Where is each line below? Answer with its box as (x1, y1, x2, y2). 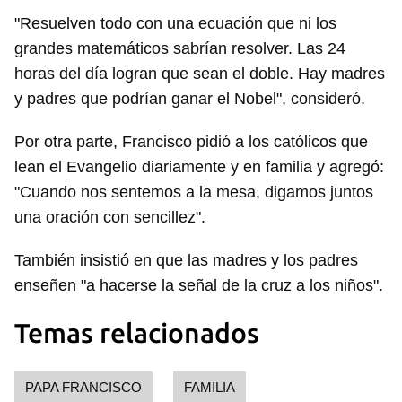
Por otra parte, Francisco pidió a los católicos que (14, 133, 368, 151)
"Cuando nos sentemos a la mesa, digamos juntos (14, 183, 373, 201)
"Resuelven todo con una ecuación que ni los (14, 14, 336, 32)
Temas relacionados (14, 318, 259, 348)
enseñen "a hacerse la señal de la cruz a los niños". (14, 276, 383, 294)
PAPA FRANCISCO (25, 380, 142, 395)
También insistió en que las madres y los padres (14, 251, 358, 269)
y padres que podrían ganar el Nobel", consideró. (14, 90, 365, 108)
